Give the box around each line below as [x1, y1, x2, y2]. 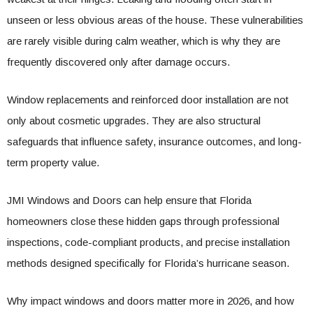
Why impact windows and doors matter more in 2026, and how [7, 295, 294, 307]
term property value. [7, 156, 99, 168]
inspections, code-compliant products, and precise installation [7, 236, 290, 248]
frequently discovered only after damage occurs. [7, 56, 230, 68]
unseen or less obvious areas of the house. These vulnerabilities [7, 14, 303, 26]
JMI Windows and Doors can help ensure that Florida [7, 194, 252, 206]
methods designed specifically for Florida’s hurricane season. [7, 257, 289, 269]
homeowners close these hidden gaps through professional [7, 215, 279, 227]
